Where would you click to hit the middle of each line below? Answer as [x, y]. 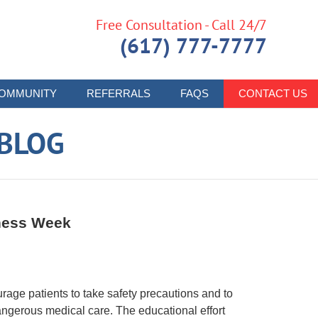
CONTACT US [273, 93]
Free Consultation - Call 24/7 [181, 25]
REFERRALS [119, 93]
